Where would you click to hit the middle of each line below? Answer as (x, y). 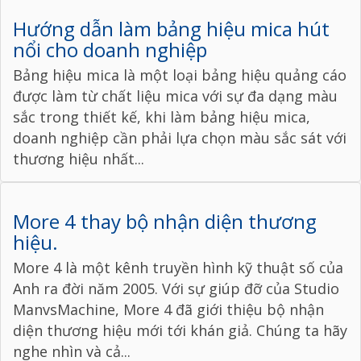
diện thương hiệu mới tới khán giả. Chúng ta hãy (180, 331)
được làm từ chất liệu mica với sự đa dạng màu (175, 96)
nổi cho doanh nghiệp (110, 50)
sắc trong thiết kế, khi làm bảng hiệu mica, (162, 117)
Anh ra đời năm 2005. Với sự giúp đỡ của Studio (176, 289)
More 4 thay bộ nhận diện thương (165, 222)
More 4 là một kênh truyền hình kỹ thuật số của (178, 268)
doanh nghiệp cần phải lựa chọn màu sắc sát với (180, 138)
